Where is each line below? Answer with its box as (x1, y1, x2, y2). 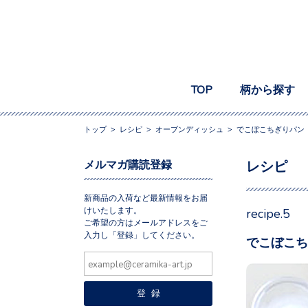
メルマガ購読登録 (84, 157, 172, 169)
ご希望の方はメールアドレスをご (84, 217, 208, 226)
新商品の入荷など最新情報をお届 (84, 192, 208, 201)
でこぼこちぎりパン (236, 124, 305, 133)
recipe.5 (246, 206, 290, 219)
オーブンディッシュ (155, 124, 223, 133)
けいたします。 (84, 205, 142, 214)
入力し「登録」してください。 (84, 230, 199, 239)
